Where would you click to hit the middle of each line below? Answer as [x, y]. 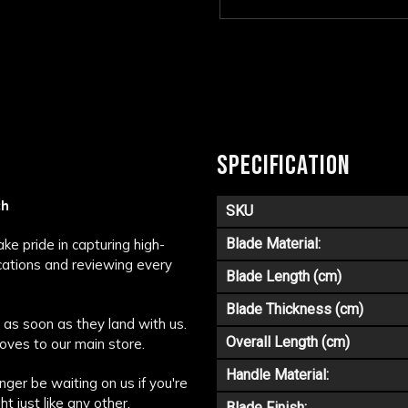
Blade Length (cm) [284, 277]
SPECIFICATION [284, 166]
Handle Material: [277, 375]
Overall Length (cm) [288, 342]
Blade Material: [273, 244]
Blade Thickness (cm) [295, 310]
